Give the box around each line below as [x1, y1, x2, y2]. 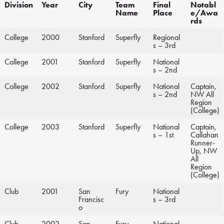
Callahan [190, 130, 218, 140]
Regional [153, 32, 180, 42]
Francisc [78, 194, 104, 204]
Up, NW [190, 146, 217, 156]
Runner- [190, 138, 215, 148]
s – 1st [153, 130, 173, 140]
